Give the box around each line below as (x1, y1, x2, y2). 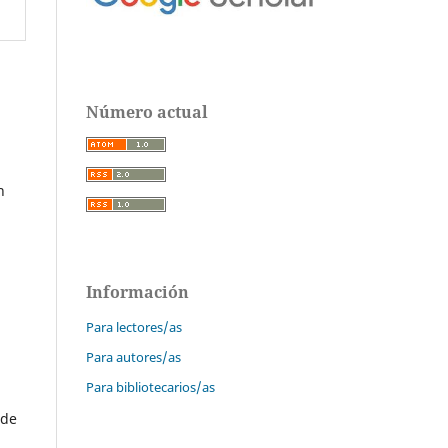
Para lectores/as (86, 318, 182, 337)
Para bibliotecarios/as (86, 378, 215, 397)
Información (86, 281, 189, 304)
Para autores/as (86, 348, 181, 367)
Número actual (86, 101, 208, 124)
